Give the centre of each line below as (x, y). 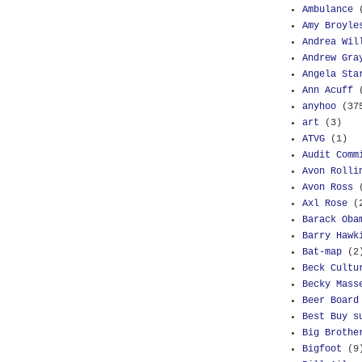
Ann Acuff (328, 90)
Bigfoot (322, 349)
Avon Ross (328, 187)
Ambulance (328, 10)
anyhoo (319, 107)
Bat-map (322, 252)
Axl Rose (325, 204)
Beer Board (330, 301)
